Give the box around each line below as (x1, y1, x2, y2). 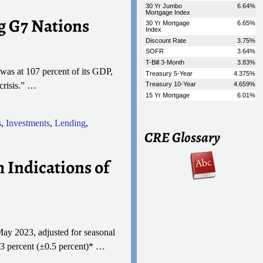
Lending (54, 118, 86, 129)
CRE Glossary (144, 127, 221, 147)
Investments (5, 118, 50, 129)
